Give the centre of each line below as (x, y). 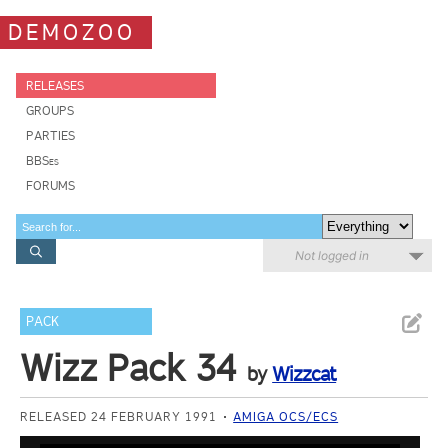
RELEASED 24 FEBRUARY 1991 (119, 416)
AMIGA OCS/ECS (286, 416)
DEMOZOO (72, 32)
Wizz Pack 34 (128, 368)
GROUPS (50, 110)
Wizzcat (304, 374)
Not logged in (332, 255)
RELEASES (55, 85)
